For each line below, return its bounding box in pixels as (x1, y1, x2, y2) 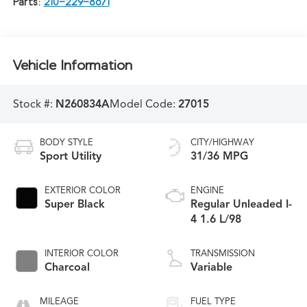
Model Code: (109, 97, 178, 112)
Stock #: (12, 97, 56, 112)
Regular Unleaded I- (191, 197, 292, 211)
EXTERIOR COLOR (44, 184, 121, 196)
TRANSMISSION (191, 247, 255, 259)
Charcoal (44, 260, 90, 274)
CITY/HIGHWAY (191, 136, 254, 148)
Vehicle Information (12, 56, 132, 73)
